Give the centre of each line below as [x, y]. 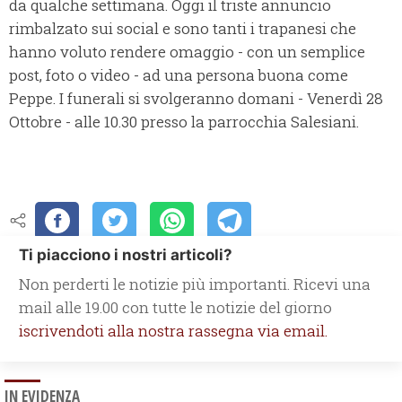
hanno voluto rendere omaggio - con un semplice [187, 52]
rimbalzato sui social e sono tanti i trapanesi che [183, 29]
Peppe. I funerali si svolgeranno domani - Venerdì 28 [196, 99]
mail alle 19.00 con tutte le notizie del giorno [175, 308]
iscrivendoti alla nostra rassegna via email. [173, 331]
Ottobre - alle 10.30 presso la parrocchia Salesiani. [184, 122]
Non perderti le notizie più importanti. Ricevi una [195, 284]
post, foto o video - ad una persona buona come [179, 75]
